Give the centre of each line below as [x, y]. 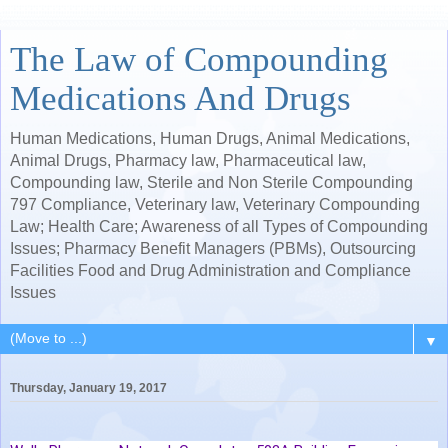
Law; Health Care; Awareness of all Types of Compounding [219, 226]
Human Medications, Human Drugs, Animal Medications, [210, 138]
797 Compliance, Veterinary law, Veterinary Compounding [215, 204]
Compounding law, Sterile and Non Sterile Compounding [211, 182]
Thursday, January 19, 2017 [88, 388]
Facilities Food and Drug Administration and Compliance [210, 270]
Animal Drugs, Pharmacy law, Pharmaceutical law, [188, 160]
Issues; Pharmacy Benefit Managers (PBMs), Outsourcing [213, 248]
